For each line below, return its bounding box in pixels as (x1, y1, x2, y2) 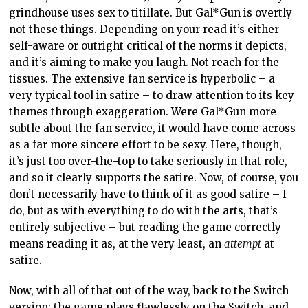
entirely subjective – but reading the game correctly (9, 220, 282, 234)
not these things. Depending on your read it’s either (9, 22, 280, 36)
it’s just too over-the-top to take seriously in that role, (9, 154, 288, 168)
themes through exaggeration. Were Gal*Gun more (9, 104, 277, 118)
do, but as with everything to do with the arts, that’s (9, 203, 278, 217)
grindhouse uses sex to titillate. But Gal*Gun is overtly (9, 5, 293, 19)
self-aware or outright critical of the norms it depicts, (9, 38, 287, 52)
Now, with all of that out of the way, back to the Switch (9, 283, 289, 297)
